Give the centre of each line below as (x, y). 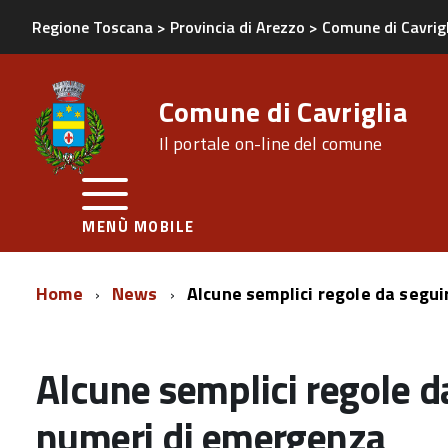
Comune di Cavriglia (282, 111)
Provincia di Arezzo (237, 27)
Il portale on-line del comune (270, 143)
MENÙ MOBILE (138, 226)
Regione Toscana (92, 27)
